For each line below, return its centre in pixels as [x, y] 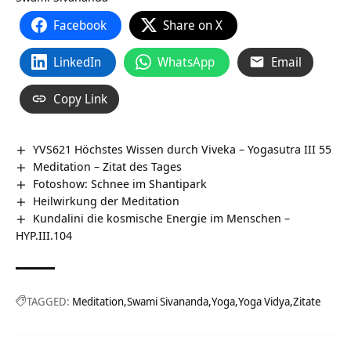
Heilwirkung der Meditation [107, 200]
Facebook [80, 25]
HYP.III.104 [44, 235]
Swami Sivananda [168, 301]
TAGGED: [48, 301]
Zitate [307, 301]
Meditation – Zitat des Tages [108, 166]
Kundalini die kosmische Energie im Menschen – [162, 217]
